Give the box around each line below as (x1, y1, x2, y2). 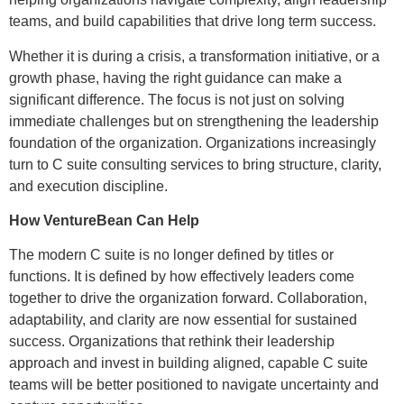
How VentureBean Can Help (9, 213, 199, 228)
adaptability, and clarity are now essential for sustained (9, 312, 357, 328)
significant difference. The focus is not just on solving (9, 91, 344, 107)
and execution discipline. (9, 178, 168, 194)
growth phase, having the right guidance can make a (9, 69, 342, 86)
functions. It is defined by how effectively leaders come (9, 269, 354, 285)
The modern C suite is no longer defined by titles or (9, 247, 334, 263)
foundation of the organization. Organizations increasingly (9, 134, 376, 151)
